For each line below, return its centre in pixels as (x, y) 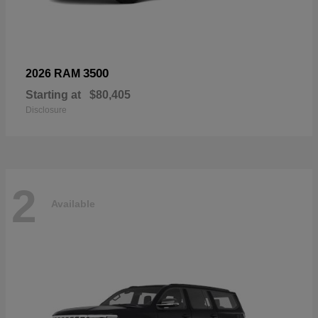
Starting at (53, 95)
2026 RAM (54, 73)
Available (73, 203)
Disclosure (46, 110)
